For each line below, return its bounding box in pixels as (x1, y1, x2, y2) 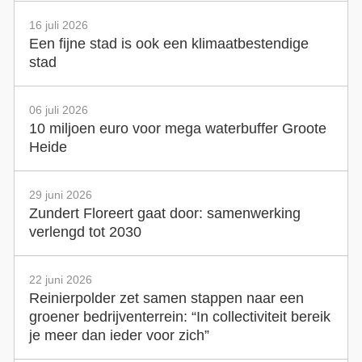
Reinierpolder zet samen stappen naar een (28, 289, 304, 306)
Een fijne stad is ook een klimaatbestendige (28, 35, 309, 52)
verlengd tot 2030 (28, 223, 141, 240)
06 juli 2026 (28, 103, 88, 116)
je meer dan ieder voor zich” (28, 326, 209, 343)
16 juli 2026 (28, 18, 88, 32)
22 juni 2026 (28, 272, 92, 286)
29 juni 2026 (28, 187, 92, 201)
